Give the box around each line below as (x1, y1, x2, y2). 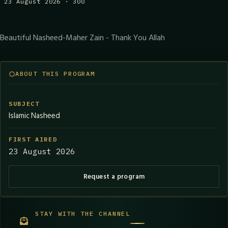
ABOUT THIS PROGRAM (15, 70, 95, 77)
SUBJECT (9, 100, 40, 107)
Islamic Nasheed (9, 109, 60, 122)
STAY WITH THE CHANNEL (35, 210, 131, 217)
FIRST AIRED (9, 135, 58, 143)
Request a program (83, 170, 145, 182)
